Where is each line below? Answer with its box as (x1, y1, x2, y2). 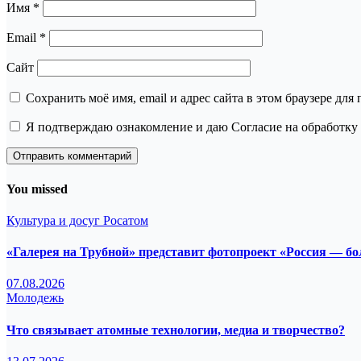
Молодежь (6, 291, 64, 305)
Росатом (103, 213, 148, 227)
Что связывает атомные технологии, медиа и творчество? (6, 322, 345, 337)
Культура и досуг (6, 213, 103, 227)
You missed (6, 181, 68, 196)
